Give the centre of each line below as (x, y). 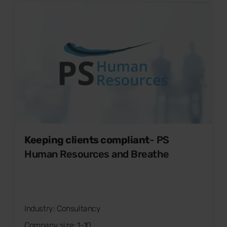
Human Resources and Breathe (97, 154)
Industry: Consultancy (63, 209)
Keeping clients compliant (87, 140)
